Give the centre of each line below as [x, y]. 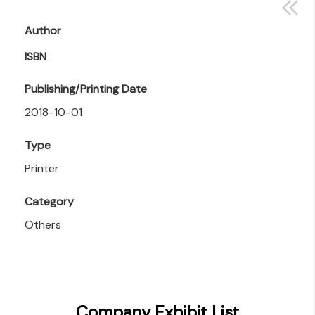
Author [43, 31]
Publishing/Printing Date [86, 89]
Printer [42, 169]
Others [43, 225]
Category [49, 202]
